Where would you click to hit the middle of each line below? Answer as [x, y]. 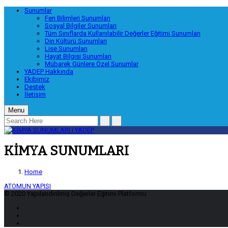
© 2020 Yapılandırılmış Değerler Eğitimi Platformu [75, 193]
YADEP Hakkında [49, 72]
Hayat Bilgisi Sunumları [78, 56]
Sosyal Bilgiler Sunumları [81, 26]
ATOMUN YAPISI [27, 186]
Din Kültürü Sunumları [76, 41]
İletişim [35, 94]
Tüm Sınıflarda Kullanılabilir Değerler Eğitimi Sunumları [123, 33]
